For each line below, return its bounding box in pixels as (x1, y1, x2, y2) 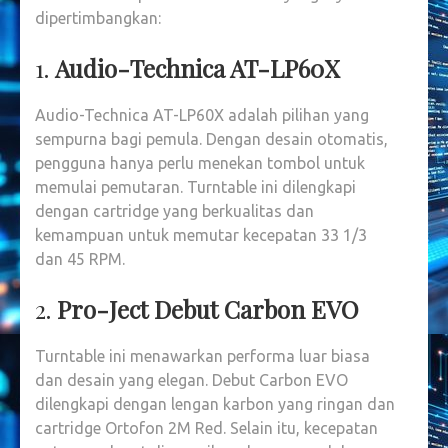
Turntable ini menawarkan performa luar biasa (35, 346, 370, 365)
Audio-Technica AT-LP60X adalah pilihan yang (35, 105, 369, 124)
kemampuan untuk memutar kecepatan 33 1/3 (35, 225, 367, 244)
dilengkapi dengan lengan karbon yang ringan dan (35, 394, 395, 413)
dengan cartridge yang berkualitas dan (35, 201, 314, 220)
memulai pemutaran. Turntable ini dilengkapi (35, 177, 356, 196)
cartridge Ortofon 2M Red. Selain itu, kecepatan (35, 418, 378, 437)
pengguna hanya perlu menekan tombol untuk (35, 153, 365, 172)
